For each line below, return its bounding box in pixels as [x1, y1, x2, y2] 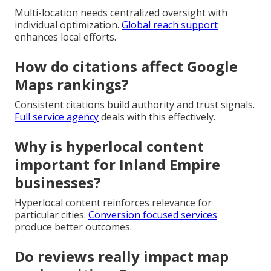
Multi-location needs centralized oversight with [15, 5, 227, 19]
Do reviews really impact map [15, 246, 229, 266]
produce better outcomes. [15, 220, 132, 233]
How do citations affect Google [15, 56, 238, 76]
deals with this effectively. [99, 109, 215, 123]
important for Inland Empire [15, 154, 220, 174]
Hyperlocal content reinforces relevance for [15, 195, 212, 209]
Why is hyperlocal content [15, 135, 204, 156]
